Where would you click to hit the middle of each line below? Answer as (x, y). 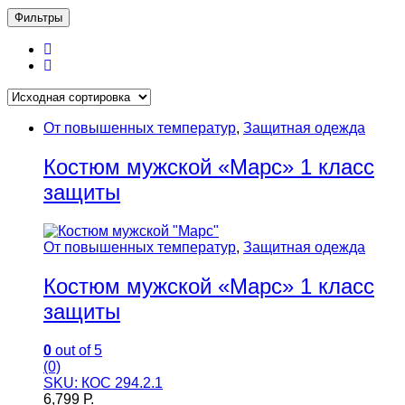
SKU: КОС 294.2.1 (103, 382)
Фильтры (38, 17)
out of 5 (77, 350)
